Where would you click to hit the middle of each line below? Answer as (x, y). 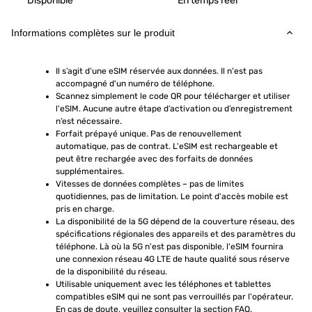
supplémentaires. (90, 171)
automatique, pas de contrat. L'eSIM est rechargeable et (167, 146)
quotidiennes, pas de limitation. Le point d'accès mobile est (172, 196)
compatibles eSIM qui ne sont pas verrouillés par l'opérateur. (174, 297)
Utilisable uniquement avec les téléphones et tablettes (163, 284)
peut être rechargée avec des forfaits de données (154, 159)
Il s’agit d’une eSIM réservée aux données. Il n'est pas (159, 71)
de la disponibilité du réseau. (111, 272)
